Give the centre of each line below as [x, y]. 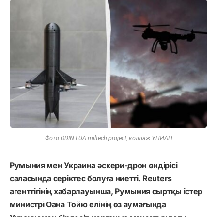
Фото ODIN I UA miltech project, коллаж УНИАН [108, 138]
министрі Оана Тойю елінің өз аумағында [88, 204]
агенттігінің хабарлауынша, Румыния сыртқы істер [106, 191]
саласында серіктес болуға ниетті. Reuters [91, 178]
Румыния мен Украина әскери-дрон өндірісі [94, 165]
